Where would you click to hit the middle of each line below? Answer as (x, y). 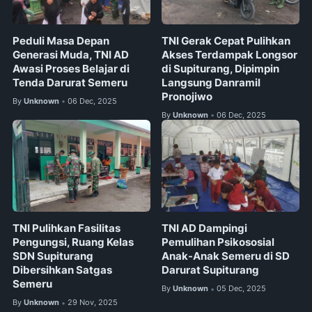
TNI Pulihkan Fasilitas (67, 229)
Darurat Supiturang (211, 271)
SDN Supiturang (53, 257)
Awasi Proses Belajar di (71, 69)
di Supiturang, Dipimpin (221, 69)
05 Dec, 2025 (242, 289)
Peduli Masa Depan (61, 41)
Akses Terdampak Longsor (230, 55)
